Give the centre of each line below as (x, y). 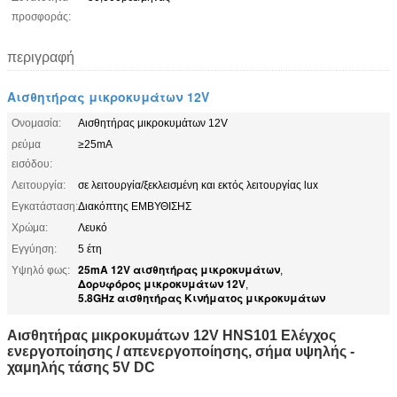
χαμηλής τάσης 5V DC (81, 367)
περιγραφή (41, 57)
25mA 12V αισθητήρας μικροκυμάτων (179, 269)
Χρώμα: (30, 227)
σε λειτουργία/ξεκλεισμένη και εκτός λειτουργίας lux (198, 185)
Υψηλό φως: (41, 270)
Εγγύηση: (34, 249)
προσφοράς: (41, 16)
